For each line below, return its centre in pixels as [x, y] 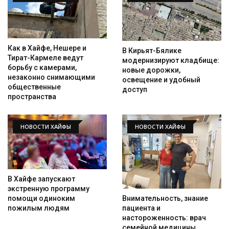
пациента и [141, 208]
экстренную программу [49, 188]
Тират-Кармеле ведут [45, 58]
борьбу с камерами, [42, 67]
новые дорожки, [151, 70]
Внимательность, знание [165, 199]
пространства [32, 96]
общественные [34, 87]
